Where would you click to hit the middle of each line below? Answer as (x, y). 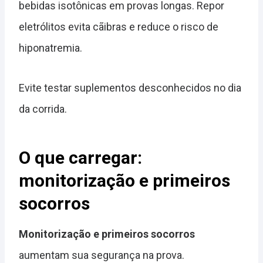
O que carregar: (80, 158)
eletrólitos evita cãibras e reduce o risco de (119, 27)
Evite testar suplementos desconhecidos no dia (130, 88)
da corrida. (43, 109)
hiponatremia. (50, 48)
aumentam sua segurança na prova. (102, 255)
